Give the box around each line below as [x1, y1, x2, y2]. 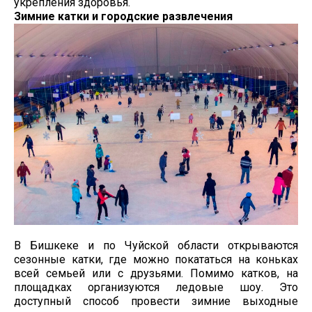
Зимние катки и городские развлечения [14, 10, 233, 24]
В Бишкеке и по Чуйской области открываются [14, 238, 298, 252]
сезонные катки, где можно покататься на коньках [14, 252, 298, 266]
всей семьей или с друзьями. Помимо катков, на [14, 266, 298, 280]
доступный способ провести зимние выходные [14, 294, 298, 308]
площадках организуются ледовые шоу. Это [14, 280, 298, 294]
